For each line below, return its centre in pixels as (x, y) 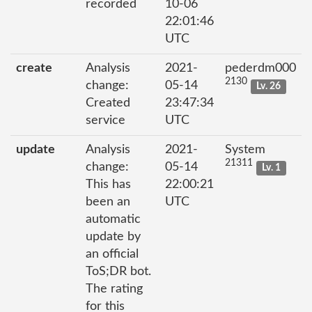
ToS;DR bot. (118, 271)
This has (108, 184)
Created (108, 103)
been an (108, 202)
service (106, 120)
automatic (113, 219)
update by (113, 236)
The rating (114, 289)
